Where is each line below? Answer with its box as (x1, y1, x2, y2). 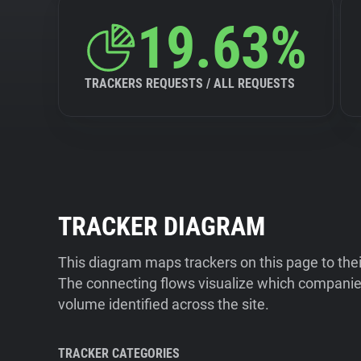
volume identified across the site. (58, 296, 269, 313)
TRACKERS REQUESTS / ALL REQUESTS (85, 76, 295, 91)
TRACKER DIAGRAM (58, 211, 265, 242)
